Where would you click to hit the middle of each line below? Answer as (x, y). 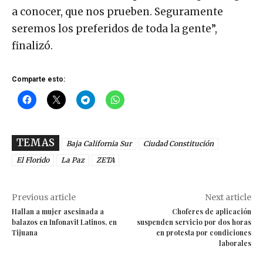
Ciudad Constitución (178, 144)
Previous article (44, 198)
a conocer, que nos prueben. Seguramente (117, 12)
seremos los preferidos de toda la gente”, (114, 29)
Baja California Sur (99, 144)
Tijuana (25, 233)
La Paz (73, 160)
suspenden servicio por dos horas (194, 222)
